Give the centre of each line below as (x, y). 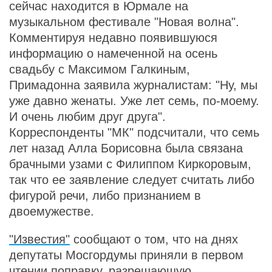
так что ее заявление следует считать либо (132, 180)
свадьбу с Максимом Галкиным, (100, 69)
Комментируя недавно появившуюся (113, 38)
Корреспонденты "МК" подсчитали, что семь (134, 132)
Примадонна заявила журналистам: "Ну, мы (133, 85)
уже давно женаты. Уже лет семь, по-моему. (134, 101)
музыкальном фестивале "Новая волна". (124, 22)
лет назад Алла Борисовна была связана (126, 148)
